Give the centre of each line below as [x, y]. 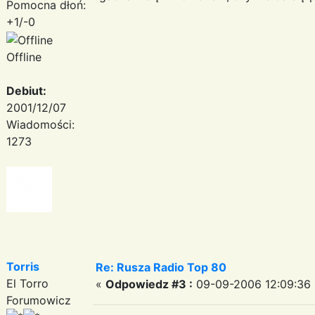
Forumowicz [39, 300]
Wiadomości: [40, 124]
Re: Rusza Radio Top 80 [161, 267]
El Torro [27, 283]
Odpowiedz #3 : [149, 284]
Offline [24, 57]
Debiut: [26, 90]
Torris [23, 266]
